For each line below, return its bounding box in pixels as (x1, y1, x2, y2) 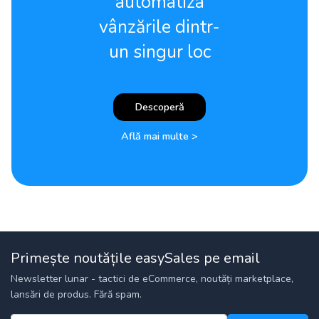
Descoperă (135, 100, 184, 114)
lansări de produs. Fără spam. (11, 288, 142, 301)
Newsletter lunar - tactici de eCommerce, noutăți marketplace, (11, 272, 293, 286)
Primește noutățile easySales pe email (11, 249, 260, 268)
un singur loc (108, 40, 211, 64)
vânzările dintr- (99, 15, 220, 39)
